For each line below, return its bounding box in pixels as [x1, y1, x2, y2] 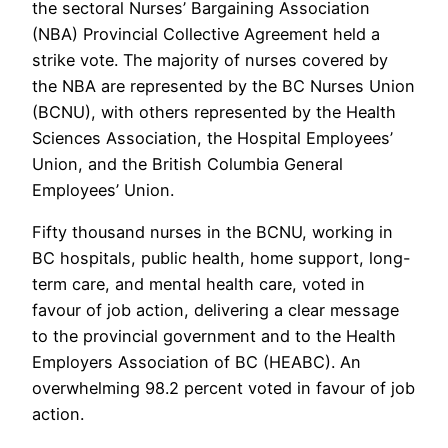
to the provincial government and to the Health [32, 326, 396, 347]
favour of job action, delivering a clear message [32, 300, 399, 321]
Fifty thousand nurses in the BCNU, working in [32, 222, 393, 243]
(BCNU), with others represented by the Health [32, 101, 396, 122]
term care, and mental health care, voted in [32, 274, 365, 295]
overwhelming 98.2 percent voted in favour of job [32, 378, 415, 399]
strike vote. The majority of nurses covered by [32, 49, 388, 70]
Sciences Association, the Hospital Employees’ [32, 127, 393, 148]
